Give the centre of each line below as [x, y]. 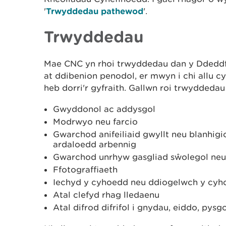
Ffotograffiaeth [85, 169]
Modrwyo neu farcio [95, 122]
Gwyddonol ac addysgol [104, 109]
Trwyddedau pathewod [95, 11]
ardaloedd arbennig [95, 144]
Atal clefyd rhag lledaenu [106, 195]
